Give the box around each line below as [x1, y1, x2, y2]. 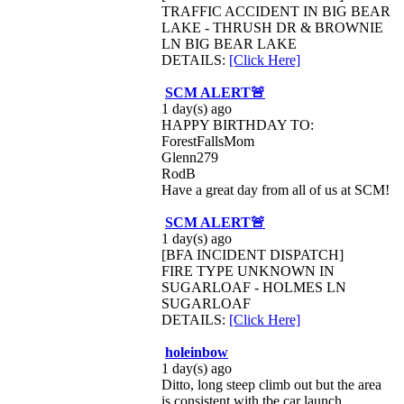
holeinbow [165, 344, 228, 360]
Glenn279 [161, 150, 218, 165]
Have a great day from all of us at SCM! [161, 182, 390, 197]
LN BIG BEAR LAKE [161, 36, 297, 51]
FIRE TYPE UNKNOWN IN [161, 263, 335, 279]
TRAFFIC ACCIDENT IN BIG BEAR [161, 4, 390, 19]
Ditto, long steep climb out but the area [161, 377, 381, 392]
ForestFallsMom [161, 133, 254, 149]
